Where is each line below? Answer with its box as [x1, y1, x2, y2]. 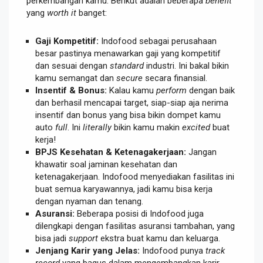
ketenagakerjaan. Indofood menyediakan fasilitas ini [35, 171, 234, 182]
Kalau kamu [107, 85, 156, 96]
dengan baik [187, 85, 235, 96]
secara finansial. [143, 72, 207, 83]
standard [110, 60, 144, 71]
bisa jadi [35, 232, 69, 244]
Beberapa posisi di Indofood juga [75, 208, 204, 219]
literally [83, 122, 112, 133]
